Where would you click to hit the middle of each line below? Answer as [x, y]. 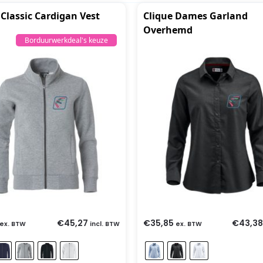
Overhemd [168, 30]
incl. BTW [105, 224]
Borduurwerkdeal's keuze [66, 40]
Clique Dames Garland [195, 16]
